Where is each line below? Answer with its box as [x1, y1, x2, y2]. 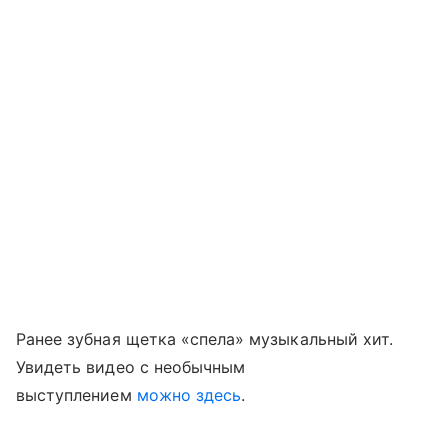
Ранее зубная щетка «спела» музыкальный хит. [16, 329, 394, 350]
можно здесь [136, 385, 242, 406]
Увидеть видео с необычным [16, 357, 246, 378]
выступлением [16, 385, 137, 406]
